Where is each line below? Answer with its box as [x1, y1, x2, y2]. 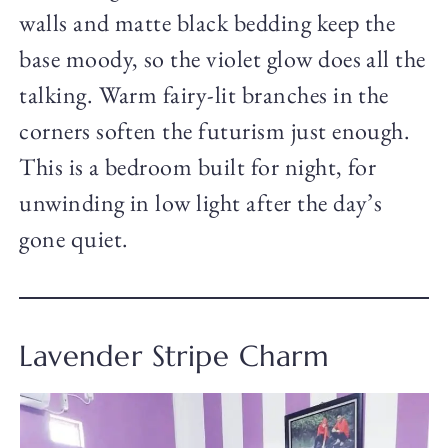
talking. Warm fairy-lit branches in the [19, 79, 389, 111]
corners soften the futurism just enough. [19, 115, 411, 147]
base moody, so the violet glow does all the [19, 43, 426, 75]
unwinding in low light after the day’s [19, 187, 383, 219]
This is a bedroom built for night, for [19, 151, 377, 183]
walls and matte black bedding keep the [19, 7, 396, 39]
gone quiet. [19, 223, 129, 255]
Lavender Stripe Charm [19, 338, 330, 375]
